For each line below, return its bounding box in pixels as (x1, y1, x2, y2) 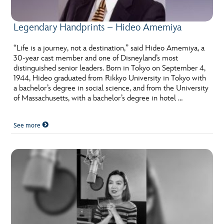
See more (13, 121, 42, 129)
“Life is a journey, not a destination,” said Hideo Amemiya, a (13, 43, 205, 53)
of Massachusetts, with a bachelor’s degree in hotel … (13, 93, 183, 103)
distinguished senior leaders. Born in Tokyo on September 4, (13, 63, 206, 73)
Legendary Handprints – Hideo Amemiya (13, 21, 182, 33)
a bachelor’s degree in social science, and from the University (13, 83, 209, 93)
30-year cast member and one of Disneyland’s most (13, 53, 178, 63)
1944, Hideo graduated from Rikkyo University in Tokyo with (13, 73, 206, 83)
